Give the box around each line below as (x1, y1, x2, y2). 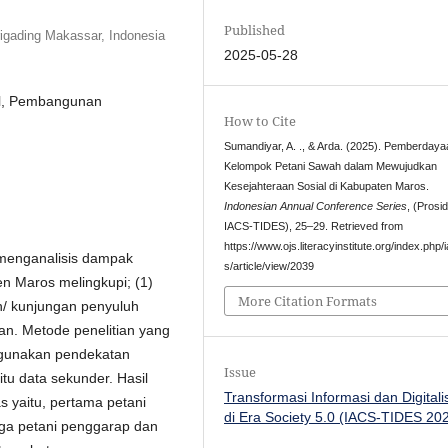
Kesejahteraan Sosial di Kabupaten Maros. (224, 179, 430, 192)
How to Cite (224, 111, 297, 130)
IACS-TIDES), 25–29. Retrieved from (224, 219, 404, 232)
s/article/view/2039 (224, 259, 315, 272)
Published (224, 20, 286, 39)
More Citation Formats (238, 292, 378, 311)
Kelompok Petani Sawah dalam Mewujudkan (224, 159, 438, 172)
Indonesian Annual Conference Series (224, 199, 408, 212)
